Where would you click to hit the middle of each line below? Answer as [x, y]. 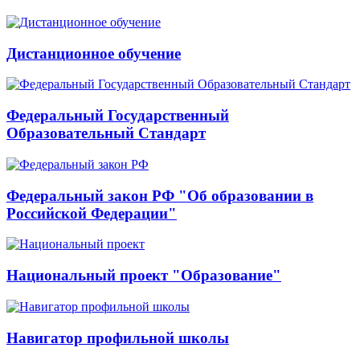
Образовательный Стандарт [106, 133]
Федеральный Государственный [118, 116]
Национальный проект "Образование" [144, 276]
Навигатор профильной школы [118, 337]
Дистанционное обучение [94, 53]
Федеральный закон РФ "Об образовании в [160, 195]
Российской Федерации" [92, 213]
